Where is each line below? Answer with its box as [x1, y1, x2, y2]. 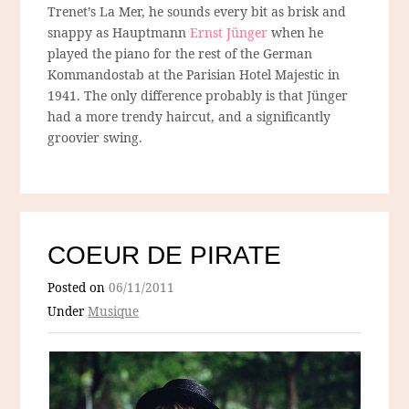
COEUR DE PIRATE [47, 241, 282, 270]
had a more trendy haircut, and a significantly [47, 108, 331, 126]
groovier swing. [47, 129, 143, 147]
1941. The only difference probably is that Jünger [47, 87, 349, 105]
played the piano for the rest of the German [47, 45, 313, 63]
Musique [88, 303, 140, 320]
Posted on [47, 279, 110, 297]
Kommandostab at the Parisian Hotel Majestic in [47, 66, 341, 84]
